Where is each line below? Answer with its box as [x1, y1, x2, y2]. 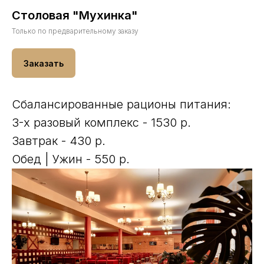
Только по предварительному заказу [12, 27, 138, 36]
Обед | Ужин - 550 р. [12, 151, 130, 166]
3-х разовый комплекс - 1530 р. [12, 115, 191, 130]
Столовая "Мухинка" [12, 8, 138, 23]
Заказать [24, 58, 64, 68]
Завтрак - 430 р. [12, 133, 105, 148]
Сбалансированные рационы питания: [12, 97, 231, 111]
